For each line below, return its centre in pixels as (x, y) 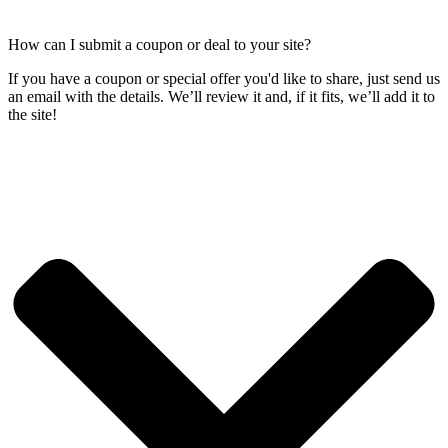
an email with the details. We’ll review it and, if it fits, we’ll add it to (221, 96)
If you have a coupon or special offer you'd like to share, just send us (224, 78)
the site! (32, 114)
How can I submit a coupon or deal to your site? (159, 44)
